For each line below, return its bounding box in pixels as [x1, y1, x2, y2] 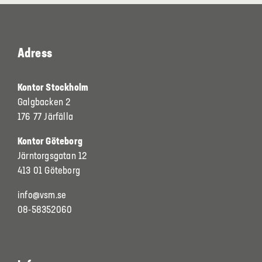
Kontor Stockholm [17, 83, 89, 94]
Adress [17, 47, 53, 61]
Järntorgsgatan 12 [17, 151, 87, 162]
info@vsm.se [17, 191, 67, 201]
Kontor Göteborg [17, 137, 82, 147]
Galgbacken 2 [17, 98, 71, 108]
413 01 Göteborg [17, 166, 80, 177]
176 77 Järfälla [17, 112, 73, 123]
